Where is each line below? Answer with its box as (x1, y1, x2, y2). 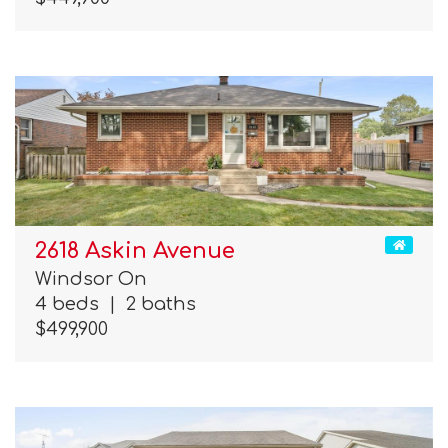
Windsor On (35, 269, 147, 290)
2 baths (116, 294, 196, 315)
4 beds (35, 294, 109, 315)
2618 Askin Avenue (35, 239, 235, 264)
